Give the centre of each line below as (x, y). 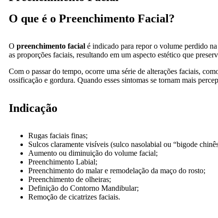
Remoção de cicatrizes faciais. (74, 197)
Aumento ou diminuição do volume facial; (93, 153)
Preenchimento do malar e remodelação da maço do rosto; (117, 171)
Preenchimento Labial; (63, 162)
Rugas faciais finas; (58, 136)
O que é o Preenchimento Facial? (92, 18)
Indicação (33, 108)
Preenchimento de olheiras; (70, 179)
